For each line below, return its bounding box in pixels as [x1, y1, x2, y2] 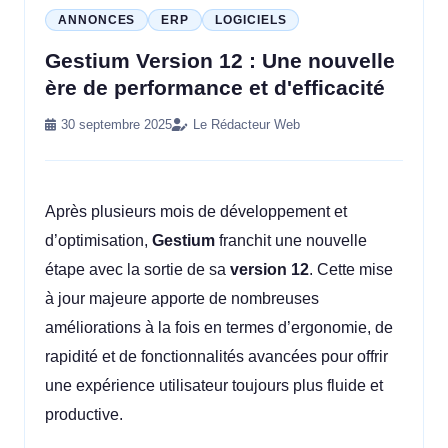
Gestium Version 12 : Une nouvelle [45, 49, 395, 72]
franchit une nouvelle [215, 232, 367, 249]
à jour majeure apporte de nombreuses [45, 290, 319, 307]
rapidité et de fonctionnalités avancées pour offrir [45, 348, 388, 365]
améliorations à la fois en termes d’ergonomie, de [45, 319, 393, 336]
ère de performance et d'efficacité [45, 76, 385, 99]
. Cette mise [309, 261, 393, 278]
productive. [45, 406, 123, 423]
